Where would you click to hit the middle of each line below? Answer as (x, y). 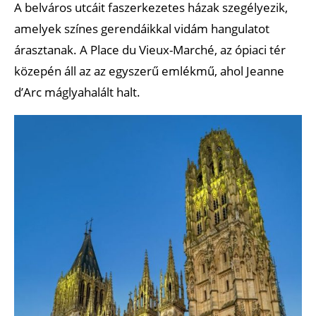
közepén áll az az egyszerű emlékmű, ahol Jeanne (149, 71)
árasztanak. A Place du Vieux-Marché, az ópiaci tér (150, 49)
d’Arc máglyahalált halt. (77, 92)
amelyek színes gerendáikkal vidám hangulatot (142, 28)
